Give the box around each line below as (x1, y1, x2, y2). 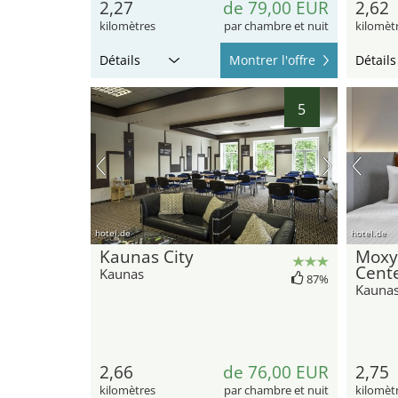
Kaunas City (99, 245, 194, 269)
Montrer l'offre (228, 51, 315, 68)
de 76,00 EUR (222, 361, 329, 385)
